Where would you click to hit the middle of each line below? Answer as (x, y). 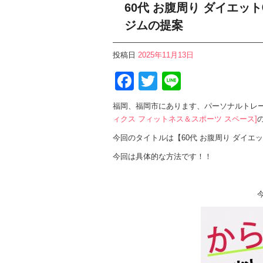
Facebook (176, 81)
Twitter (185, 81)
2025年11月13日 (166, 55)
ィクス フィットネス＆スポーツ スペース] (185, 119)
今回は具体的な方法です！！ (162, 156)
